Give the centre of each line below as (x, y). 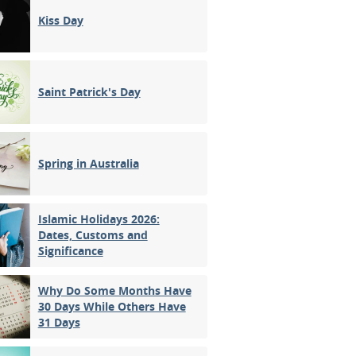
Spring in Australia (88, 163)
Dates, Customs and (93, 234)
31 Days (59, 322)
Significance (70, 250)
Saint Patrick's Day (89, 91)
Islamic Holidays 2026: (99, 219)
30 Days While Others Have (112, 306)
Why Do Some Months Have (114, 290)
